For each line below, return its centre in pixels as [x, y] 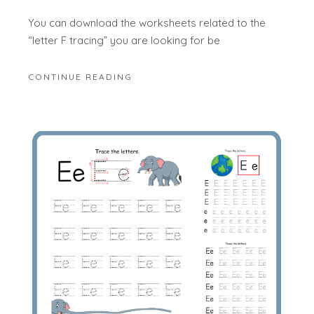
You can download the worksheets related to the [147, 23]
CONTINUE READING [81, 76]
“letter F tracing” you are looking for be [124, 41]
